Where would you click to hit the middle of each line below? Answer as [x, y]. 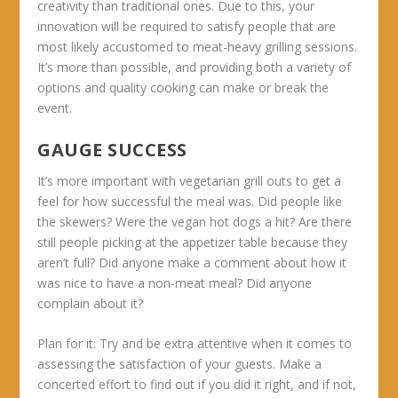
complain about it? [91, 303]
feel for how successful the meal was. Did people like [190, 201]
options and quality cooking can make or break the [183, 88]
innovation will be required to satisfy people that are [187, 27]
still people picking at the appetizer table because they [193, 242]
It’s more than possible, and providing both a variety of [195, 68]
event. [55, 108]
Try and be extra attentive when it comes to [224, 344]
